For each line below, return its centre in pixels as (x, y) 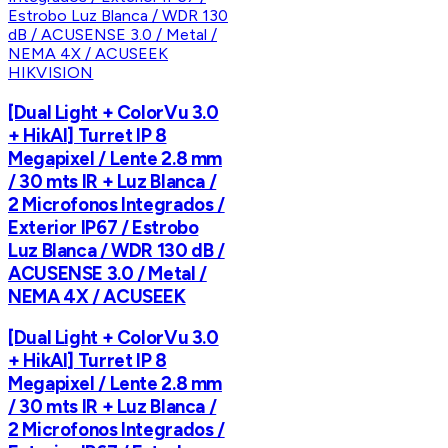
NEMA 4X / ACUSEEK (97, 296)
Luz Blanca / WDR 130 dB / (116, 250)
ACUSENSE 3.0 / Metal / (107, 273)
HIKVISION (51, 72)
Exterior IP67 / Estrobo (103, 227)
